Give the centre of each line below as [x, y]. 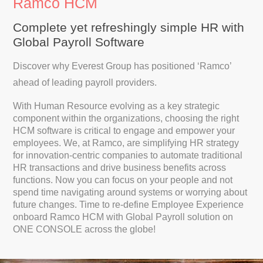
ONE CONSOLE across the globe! [85, 229]
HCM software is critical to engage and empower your [124, 131]
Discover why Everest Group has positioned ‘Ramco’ [122, 66]
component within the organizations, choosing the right [126, 118]
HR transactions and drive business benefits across [120, 168]
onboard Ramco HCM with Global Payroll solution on [123, 217]
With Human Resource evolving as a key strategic [117, 106]
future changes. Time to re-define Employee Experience [129, 205]
